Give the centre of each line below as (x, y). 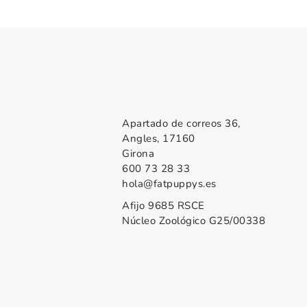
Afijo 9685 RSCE (163, 206)
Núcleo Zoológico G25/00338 (194, 221)
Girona (138, 154)
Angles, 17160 (159, 139)
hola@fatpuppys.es (169, 184)
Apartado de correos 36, (181, 124)
